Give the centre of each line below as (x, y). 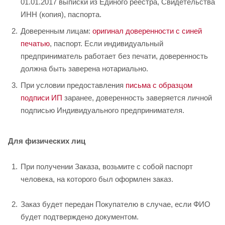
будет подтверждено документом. (80, 216)
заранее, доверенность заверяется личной (137, 98)
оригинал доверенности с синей (147, 31)
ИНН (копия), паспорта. (61, 14)
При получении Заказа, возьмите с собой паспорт (107, 166)
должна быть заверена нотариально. (84, 69)
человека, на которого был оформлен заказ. (97, 179)
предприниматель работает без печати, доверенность (114, 56)
